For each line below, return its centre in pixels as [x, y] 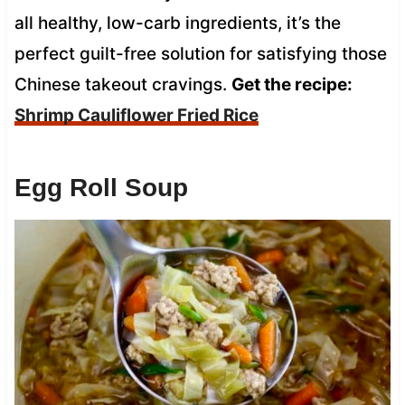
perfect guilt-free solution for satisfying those [200, 53]
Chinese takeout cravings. [122, 84]
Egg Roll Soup [101, 187]
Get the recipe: [292, 84]
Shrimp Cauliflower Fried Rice [136, 115]
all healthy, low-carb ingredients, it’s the [177, 23]
